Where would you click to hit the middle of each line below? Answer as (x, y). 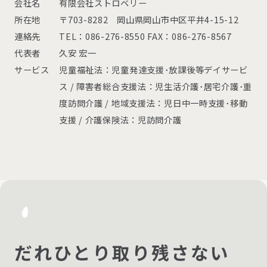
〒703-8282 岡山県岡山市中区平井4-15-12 (149, 19)
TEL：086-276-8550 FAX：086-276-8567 (145, 36)
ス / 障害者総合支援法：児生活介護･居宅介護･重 (156, 86)
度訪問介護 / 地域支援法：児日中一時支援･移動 (153, 103)
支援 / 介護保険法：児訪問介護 (120, 119)
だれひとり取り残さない (122, 252)
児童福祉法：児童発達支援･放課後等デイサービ (153, 69)
